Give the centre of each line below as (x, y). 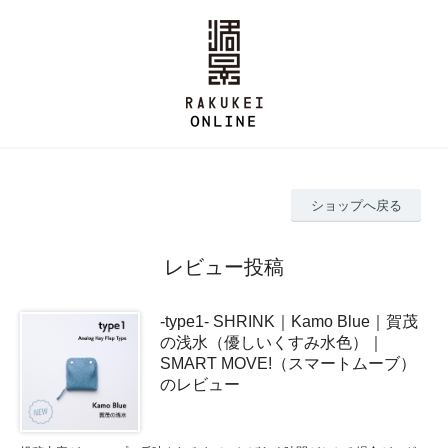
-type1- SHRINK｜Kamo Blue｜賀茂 (289, 321)
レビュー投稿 (224, 266)
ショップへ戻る (356, 205)
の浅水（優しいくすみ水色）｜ (272, 342)
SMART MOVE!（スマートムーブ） (288, 363)
